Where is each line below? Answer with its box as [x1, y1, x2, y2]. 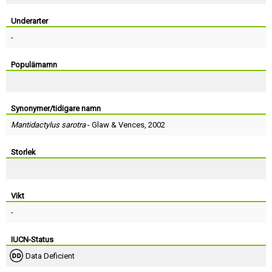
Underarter [11, 16, 48, 25]
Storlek [11, 148, 36, 157]
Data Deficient [25, 251, 75, 260]
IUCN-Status [11, 235, 53, 244]
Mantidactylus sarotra [11, 120, 86, 129]
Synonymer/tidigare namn [11, 104, 101, 113]
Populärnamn [11, 60, 57, 69]
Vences [118, 120, 144, 129]
